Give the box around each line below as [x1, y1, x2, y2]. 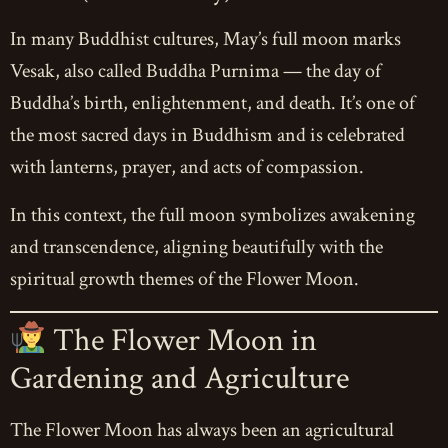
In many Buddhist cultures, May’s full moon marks [10, 26, 401, 53]
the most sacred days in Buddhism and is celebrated [10, 122, 405, 149]
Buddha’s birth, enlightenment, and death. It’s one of [10, 90, 415, 117]
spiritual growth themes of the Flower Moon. [10, 266, 359, 293]
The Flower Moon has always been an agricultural [10, 417, 394, 444]
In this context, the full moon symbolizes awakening [10, 202, 415, 229]
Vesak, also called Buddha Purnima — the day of [10, 58, 381, 85]
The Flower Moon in [46, 320, 318, 362]
